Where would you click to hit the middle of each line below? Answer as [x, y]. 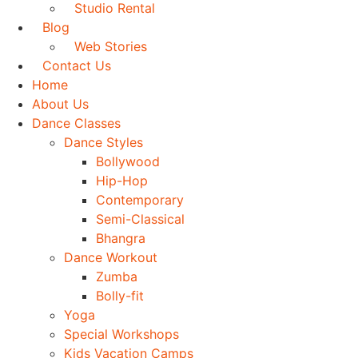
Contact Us [77, 65]
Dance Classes [76, 123]
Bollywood [128, 161]
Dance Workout [111, 257]
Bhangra [121, 238]
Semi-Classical [140, 219]
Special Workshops [121, 334]
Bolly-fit [120, 295]
